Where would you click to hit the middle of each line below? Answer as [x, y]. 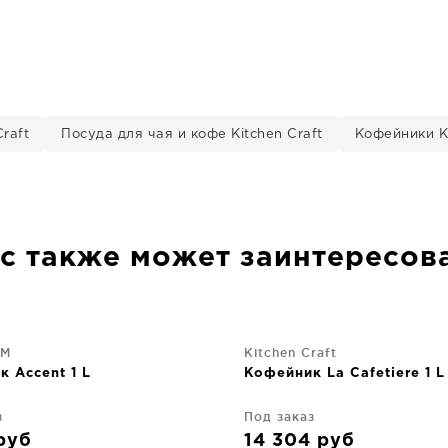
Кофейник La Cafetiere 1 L [344, 373]
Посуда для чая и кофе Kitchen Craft [192, 134]
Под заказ [279, 416]
